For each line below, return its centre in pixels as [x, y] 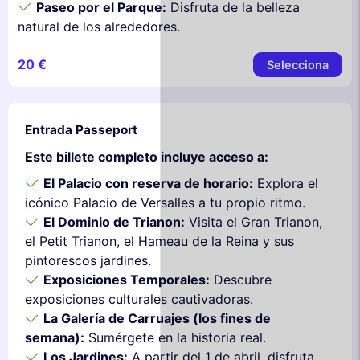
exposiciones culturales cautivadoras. [139, 299]
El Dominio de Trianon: [114, 222]
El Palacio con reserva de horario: [148, 184]
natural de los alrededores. [99, 26]
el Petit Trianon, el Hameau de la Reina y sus [160, 241]
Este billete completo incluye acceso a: [147, 156]
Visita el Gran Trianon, [254, 222]
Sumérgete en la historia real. [175, 338]
